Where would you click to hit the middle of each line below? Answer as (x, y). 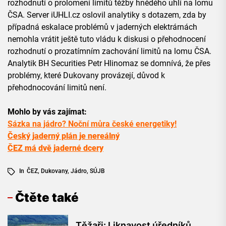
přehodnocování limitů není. (57, 88)
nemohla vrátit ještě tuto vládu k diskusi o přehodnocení (107, 39)
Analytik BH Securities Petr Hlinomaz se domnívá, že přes (109, 64)
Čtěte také (47, 198)
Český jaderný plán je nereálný (64, 136)
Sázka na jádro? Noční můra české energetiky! (92, 124)
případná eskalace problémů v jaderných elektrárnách (102, 27)
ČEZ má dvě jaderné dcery (55, 148)
